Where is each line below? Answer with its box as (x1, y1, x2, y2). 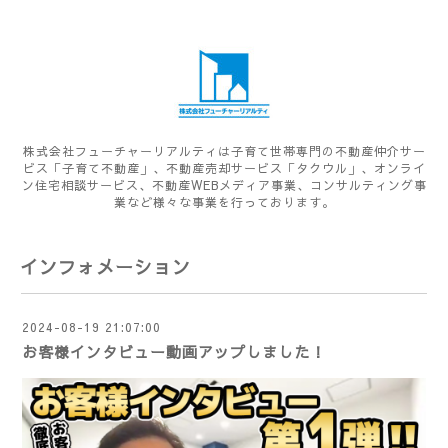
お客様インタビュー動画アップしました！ (22, 341, 326, 362)
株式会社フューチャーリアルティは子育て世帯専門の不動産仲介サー (22, 143, 426, 159)
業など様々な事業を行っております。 (113, 194, 335, 210)
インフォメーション (20, 254, 191, 279)
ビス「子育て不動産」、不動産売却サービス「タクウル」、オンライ (22, 160, 426, 176)
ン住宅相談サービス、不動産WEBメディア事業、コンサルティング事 (21, 177, 427, 193)
